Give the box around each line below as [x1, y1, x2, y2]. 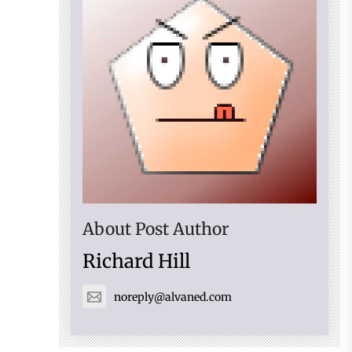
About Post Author [82, 218, 229, 240]
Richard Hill [82, 248, 190, 273]
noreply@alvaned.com [114, 290, 232, 305]
